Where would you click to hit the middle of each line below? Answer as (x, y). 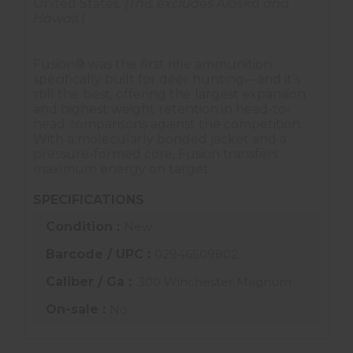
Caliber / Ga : (91, 281)
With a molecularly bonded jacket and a (160, 139)
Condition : (85, 226)
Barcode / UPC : (100, 254)
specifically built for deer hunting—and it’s (167, 79)
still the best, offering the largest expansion (169, 94)
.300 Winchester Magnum (214, 281)
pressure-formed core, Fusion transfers (156, 154)
